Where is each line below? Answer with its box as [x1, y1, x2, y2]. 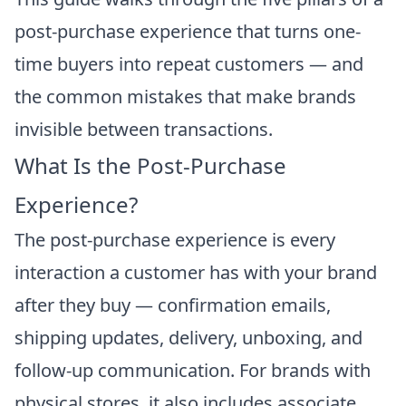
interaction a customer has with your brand [14, 259, 377, 285]
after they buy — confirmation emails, [14, 292, 331, 317]
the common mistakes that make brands [14, 83, 356, 109]
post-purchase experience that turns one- [14, 18, 361, 43]
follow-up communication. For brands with [14, 357, 371, 382]
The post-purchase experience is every [14, 227, 335, 252]
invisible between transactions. [14, 116, 273, 141]
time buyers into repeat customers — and [14, 51, 363, 76]
